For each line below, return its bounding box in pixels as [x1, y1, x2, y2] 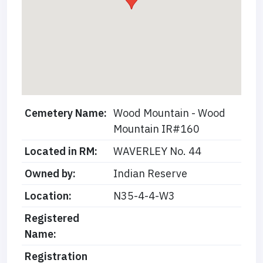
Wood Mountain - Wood [113, 106, 225, 120]
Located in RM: [25, 144, 97, 159]
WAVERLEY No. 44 [113, 144, 201, 159]
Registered [25, 211, 79, 225]
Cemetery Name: [25, 106, 107, 120]
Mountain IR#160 [113, 122, 200, 136]
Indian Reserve [113, 167, 187, 181]
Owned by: [25, 167, 76, 181]
